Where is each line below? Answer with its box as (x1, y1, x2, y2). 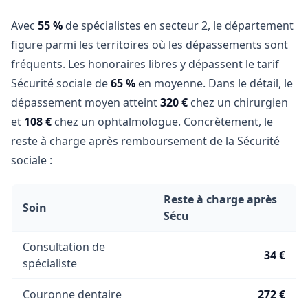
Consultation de (23, 239, 105, 254)
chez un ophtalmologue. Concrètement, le (52, 114, 273, 129)
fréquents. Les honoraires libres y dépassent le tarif (11, 56, 279, 71)
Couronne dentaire (23, 287, 122, 302)
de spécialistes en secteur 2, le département (63, 18, 294, 33)
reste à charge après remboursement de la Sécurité (11, 133, 280, 148)
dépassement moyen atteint (11, 95, 160, 110)
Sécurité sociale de (11, 76, 111, 91)
